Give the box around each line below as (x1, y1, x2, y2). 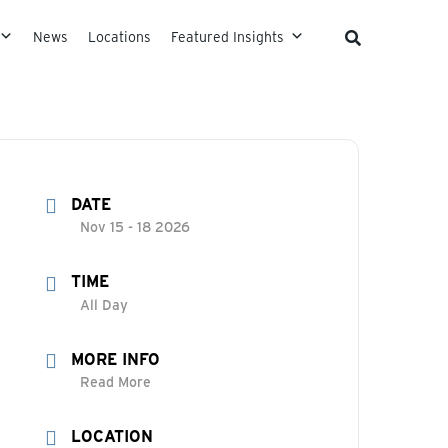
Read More (80, 371, 152, 391)
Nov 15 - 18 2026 (80, 217, 191, 237)
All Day (80, 294, 129, 314)
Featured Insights (171, 27, 284, 46)
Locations (88, 27, 151, 46)
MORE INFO (71, 347, 161, 369)
